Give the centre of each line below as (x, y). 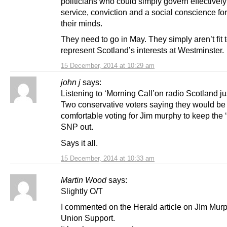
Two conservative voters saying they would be (143, 105)
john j (71, 82)
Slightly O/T (82, 191)
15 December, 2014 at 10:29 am (108, 66)
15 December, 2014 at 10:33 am (108, 158)
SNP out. (77, 127)
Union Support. (88, 218)
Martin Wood (84, 180)
